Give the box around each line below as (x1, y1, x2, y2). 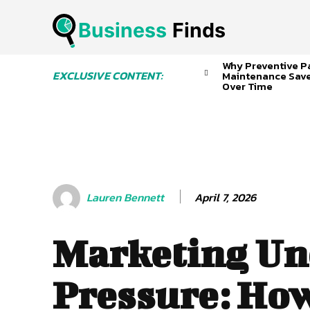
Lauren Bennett (86, 189, 164, 206)
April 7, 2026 (194, 188, 256, 206)
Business (77, 17, 167, 42)
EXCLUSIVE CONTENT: (53, 66, 163, 84)
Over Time (221, 78, 273, 95)
